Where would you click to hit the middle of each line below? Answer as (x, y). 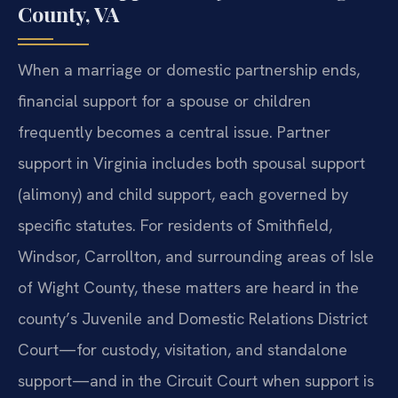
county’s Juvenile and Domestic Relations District (193, 319)
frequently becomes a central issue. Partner (174, 132)
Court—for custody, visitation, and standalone (183, 350)
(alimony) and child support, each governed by (183, 195)
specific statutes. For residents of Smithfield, (175, 226)
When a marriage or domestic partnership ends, (189, 70)
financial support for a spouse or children (164, 101)
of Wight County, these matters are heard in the (188, 288)
